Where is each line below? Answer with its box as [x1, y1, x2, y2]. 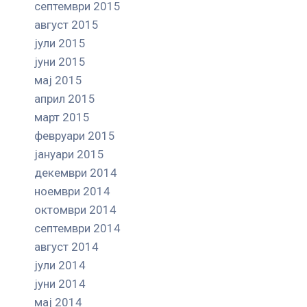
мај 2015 [34, 73, 82, 87]
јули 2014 [34, 258, 86, 272]
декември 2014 [34, 165, 117, 180]
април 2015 [34, 91, 95, 106]
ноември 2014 [34, 184, 110, 198]
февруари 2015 [34, 128, 115, 143]
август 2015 [34, 17, 99, 32]
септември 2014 [34, 221, 121, 235]
